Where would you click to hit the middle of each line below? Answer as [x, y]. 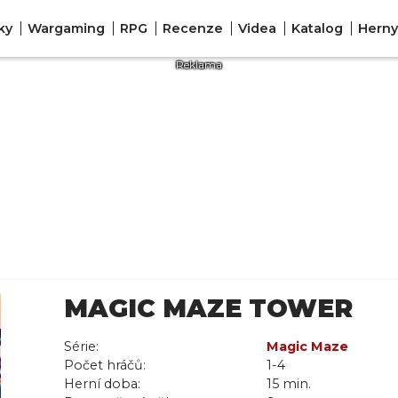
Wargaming [66, 28]
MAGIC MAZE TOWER [208, 308]
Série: [81, 346]
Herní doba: [102, 384]
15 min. [289, 384]
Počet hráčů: [105, 365]
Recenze [192, 28]
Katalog [317, 28]
